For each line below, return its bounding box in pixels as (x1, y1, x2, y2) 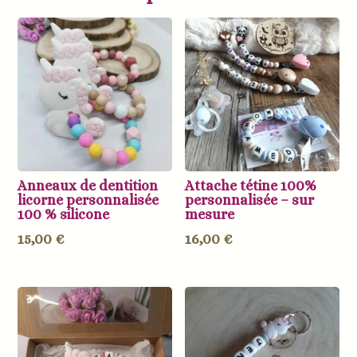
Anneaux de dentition (18, 178, 159, 194)
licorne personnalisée (18, 192, 159, 209)
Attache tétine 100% (185, 178, 317, 194)
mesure (185, 206, 235, 223)
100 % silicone (18, 206, 110, 223)
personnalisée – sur (185, 192, 315, 209)
